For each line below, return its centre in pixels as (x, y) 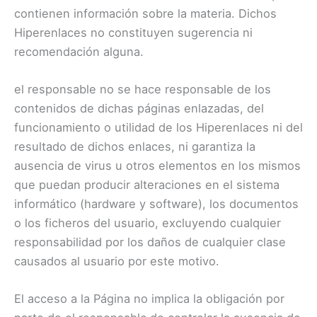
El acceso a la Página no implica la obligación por (149, 299)
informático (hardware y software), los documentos (156, 203)
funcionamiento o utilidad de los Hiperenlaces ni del (158, 127)
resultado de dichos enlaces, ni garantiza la (135, 146)
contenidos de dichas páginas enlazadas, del (139, 108)
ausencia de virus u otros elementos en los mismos (157, 165)
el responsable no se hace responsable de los (143, 89)
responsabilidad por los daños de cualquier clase (150, 242)
